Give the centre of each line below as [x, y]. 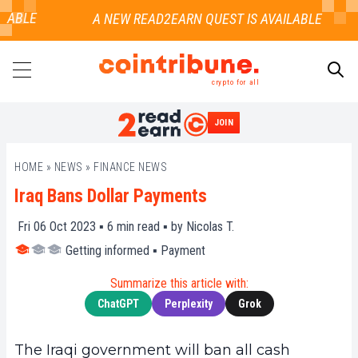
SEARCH [328, 126]
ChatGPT [118, 304]
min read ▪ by [150, 227]
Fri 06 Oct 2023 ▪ [61, 227]
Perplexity [188, 304]
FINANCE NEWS [130, 167]
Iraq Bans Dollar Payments [111, 197]
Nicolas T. [210, 227]
